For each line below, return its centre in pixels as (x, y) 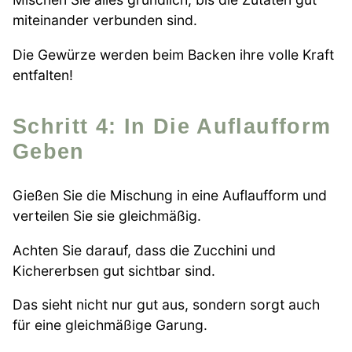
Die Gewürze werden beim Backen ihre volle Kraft (173, 54)
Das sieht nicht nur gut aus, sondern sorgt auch (166, 305)
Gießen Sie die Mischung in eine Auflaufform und (170, 196)
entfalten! (43, 75)
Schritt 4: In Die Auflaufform (20, 126)
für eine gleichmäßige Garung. (110, 325)
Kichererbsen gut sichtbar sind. (114, 270)
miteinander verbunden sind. (105, 20)
